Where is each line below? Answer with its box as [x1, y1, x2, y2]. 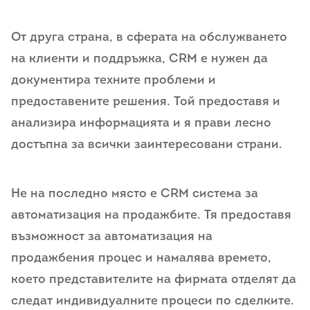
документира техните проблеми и [11, 73, 216, 87]
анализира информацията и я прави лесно [11, 116, 271, 130]
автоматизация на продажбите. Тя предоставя [11, 209, 291, 222]
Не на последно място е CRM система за [11, 188, 258, 201]
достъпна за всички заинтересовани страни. [11, 138, 286, 152]
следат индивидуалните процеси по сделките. [11, 295, 294, 308]
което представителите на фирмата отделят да [11, 273, 296, 286]
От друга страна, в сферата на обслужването [11, 30, 287, 44]
